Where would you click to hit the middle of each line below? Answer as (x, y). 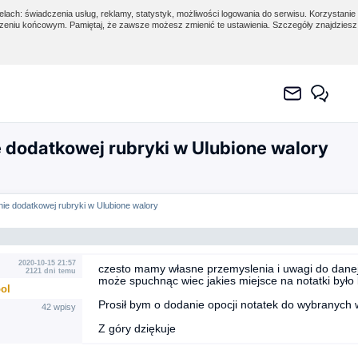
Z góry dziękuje (137, 329)
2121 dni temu (50, 271)
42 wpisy (58, 307)
